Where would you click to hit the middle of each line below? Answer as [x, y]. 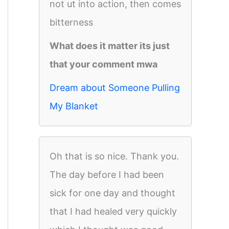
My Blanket [74, 106]
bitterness [71, 22]
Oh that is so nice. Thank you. [114, 156]
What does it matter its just [110, 46]
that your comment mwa [104, 64]
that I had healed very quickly [113, 211]
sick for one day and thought [112, 193]
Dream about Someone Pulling [115, 88]
